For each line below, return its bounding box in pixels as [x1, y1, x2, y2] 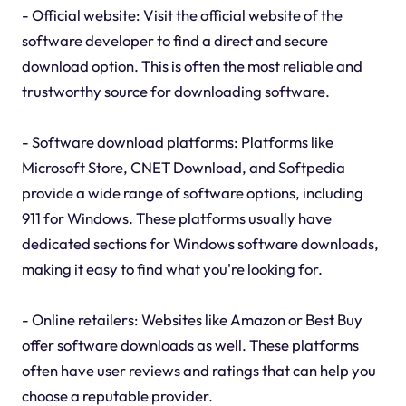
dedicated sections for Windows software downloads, [21, 234, 379, 254]
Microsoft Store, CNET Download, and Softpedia [21, 158, 345, 178]
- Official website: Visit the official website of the [21, 5, 343, 25]
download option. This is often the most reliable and [21, 56, 362, 76]
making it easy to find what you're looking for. [21, 259, 323, 279]
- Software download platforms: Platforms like [21, 132, 333, 152]
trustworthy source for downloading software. [21, 82, 330, 101]
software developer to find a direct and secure [21, 31, 328, 51]
